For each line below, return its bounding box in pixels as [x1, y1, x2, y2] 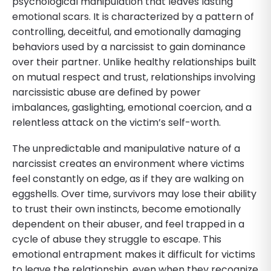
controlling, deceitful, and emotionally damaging [12, 24, 241, 39]
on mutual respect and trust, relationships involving [12, 70, 255, 84]
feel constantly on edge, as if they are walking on [12, 171, 244, 186]
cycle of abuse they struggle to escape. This [12, 232, 221, 246]
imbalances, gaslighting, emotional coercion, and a [12, 100, 252, 114]
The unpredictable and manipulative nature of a [12, 141, 240, 155]
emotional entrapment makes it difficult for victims [12, 247, 255, 261]
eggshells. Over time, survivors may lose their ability [12, 186, 256, 201]
